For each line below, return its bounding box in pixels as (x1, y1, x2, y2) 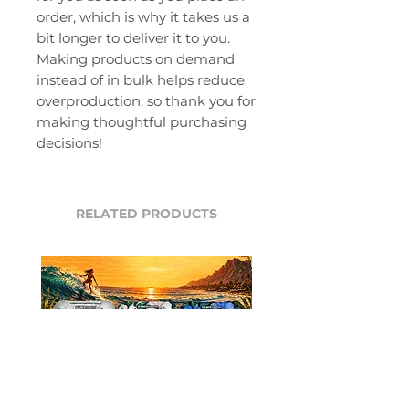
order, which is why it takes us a (37, 7, 250, 26)
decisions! (37, 133, 102, 152)
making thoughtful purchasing (37, 112, 246, 131)
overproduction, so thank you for (37, 91, 256, 110)
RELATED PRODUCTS (75, 204, 217, 222)
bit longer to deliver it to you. (37, 28, 230, 47)
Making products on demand (37, 49, 235, 68)
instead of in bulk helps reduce (37, 70, 245, 89)
